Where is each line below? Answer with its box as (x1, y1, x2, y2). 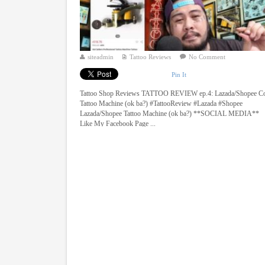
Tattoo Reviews (130, 53, 172, 61)
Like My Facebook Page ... (80, 119, 156, 128)
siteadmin (88, 53, 114, 61)
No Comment (189, 53, 226, 61)
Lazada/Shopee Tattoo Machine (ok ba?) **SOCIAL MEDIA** (80, 109, 260, 118)
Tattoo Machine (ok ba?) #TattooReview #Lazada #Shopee (80, 99, 243, 108)
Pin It (172, 70, 187, 78)
